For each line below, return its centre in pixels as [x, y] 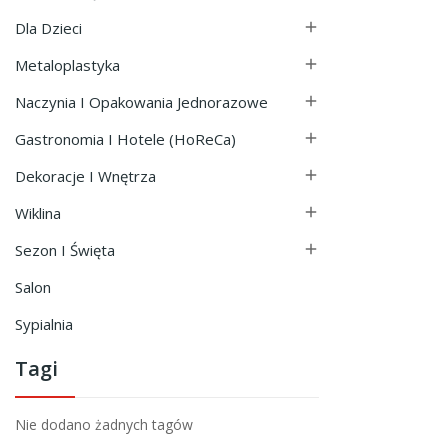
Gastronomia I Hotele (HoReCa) [125, 138]
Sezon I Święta [65, 249]
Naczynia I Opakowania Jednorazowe [141, 101]
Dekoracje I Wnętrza [85, 175]
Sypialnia [44, 323]
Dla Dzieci [48, 27]
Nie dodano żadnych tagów [104, 424]
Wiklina [38, 212]
